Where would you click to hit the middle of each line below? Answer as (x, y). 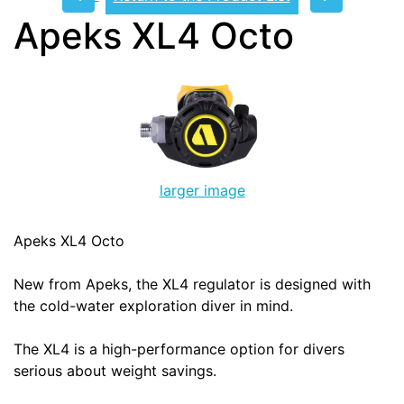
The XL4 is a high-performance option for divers (179, 349)
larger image (202, 191)
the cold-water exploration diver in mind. (153, 306)
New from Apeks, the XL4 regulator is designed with (192, 285)
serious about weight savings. (117, 371)
